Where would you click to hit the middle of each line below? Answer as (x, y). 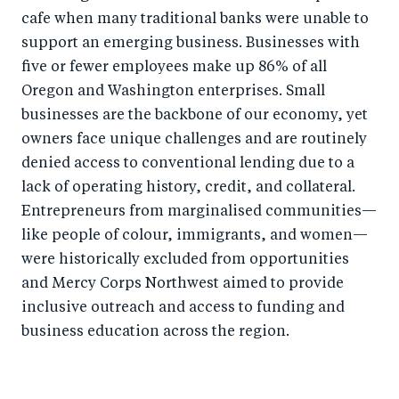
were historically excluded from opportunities (185, 261)
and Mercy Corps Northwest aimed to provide (183, 285)
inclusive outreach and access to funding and (183, 309)
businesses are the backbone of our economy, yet (195, 116)
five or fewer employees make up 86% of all (174, 68)
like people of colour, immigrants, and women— (195, 236)
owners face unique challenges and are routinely (194, 140)
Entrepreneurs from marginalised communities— (199, 212)
